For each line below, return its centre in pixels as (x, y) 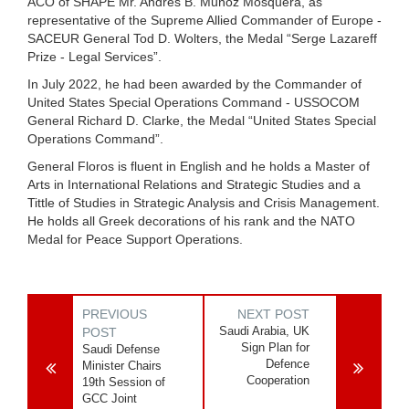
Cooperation (278, 380)
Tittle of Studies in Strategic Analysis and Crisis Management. (204, 202)
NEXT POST (274, 314)
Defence (288, 363)
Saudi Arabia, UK (265, 330)
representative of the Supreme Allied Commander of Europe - (204, 20)
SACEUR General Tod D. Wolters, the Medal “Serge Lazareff (202, 38)
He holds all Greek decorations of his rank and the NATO (191, 220)
